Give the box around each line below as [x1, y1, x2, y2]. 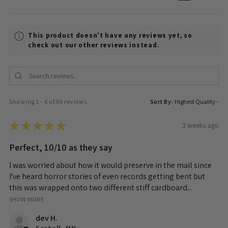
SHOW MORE [9, 194, 44, 204]
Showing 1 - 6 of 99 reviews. [9, 97, 89, 105]
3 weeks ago [182, 121, 219, 130]
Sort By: [150, 97, 174, 105]
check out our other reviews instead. [28, 41, 160, 50]
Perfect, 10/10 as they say [9, 141, 112, 153]
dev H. [36, 212, 58, 223]
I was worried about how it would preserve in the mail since [9, 159, 212, 170]
